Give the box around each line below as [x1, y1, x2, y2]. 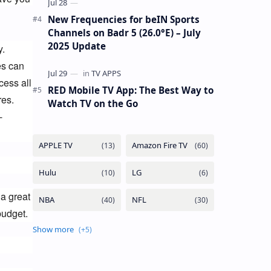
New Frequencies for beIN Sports [47, 13, 200, 25]
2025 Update [47, 39, 106, 52]
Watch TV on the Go [47, 97, 138, 109]
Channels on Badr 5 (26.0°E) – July [47, 26, 201, 39]
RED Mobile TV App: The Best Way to [47, 83, 214, 96]
